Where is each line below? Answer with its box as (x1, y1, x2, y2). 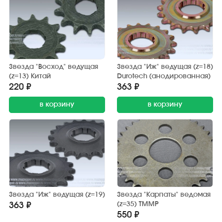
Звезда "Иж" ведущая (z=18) (117, 63, 213, 70)
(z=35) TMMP (117, 200, 159, 208)
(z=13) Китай (9, 72, 51, 80)
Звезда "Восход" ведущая (9, 63, 98, 70)
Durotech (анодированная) (117, 72, 211, 80)
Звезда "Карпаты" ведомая (117, 191, 211, 198)
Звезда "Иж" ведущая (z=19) (9, 191, 105, 198)
